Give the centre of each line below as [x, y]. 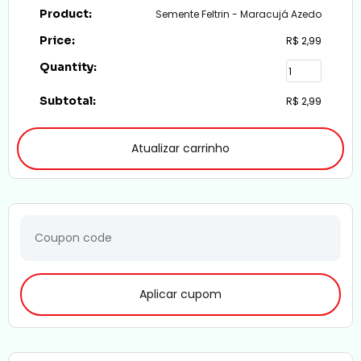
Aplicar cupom [180, 295]
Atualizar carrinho [180, 149]
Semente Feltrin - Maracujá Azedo [239, 15]
